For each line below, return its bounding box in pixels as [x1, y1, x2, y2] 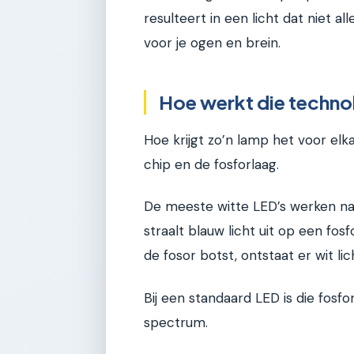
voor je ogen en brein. [144, 33, 281, 51]
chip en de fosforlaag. [144, 156, 279, 174]
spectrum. [144, 313, 208, 331]
